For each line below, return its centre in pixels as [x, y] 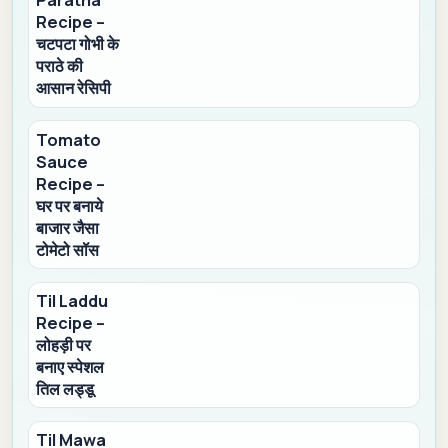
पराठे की [60, 66]
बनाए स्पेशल [70, 366]
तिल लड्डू [65, 388]
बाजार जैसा [68, 227]
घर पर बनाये [70, 205]
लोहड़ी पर [64, 344]
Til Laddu [72, 300]
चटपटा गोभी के [78, 44]
